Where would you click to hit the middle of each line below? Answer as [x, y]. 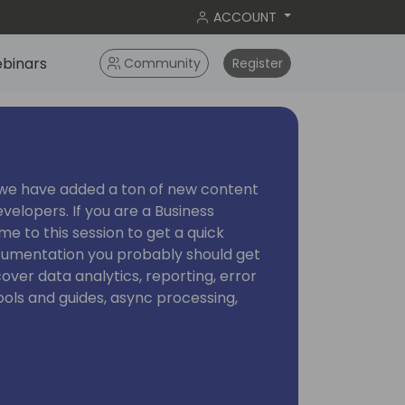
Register [257, 63]
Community [163, 63]
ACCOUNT [245, 17]
